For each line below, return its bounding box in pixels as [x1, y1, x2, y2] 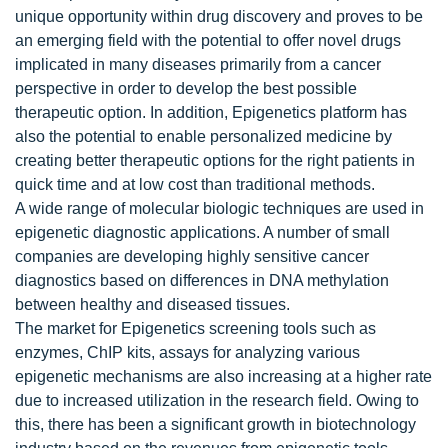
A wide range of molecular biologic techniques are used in [15, 200, 424, 217]
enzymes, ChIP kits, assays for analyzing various [15, 344, 360, 361]
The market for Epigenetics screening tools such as [15, 320, 376, 337]
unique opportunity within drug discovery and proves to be [15, 8, 423, 25]
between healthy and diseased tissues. [15, 296, 290, 313]
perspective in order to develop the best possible [15, 80, 357, 97]
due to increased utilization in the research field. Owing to [15, 392, 419, 409]
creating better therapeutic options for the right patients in [15, 152, 415, 169]
